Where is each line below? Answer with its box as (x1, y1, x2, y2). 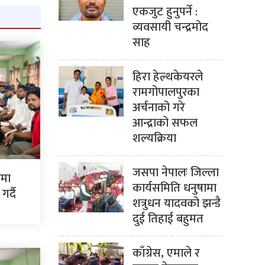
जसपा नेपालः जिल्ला (132, 163, 219, 183)
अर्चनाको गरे (132, 98, 185, 118)
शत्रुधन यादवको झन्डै (132, 193, 221, 214)
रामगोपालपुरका (132, 82, 199, 103)
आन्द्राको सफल (132, 113, 198, 134)
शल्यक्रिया (132, 128, 176, 149)
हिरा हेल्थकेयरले (132, 67, 203, 88)
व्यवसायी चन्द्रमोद (132, 17, 208, 38)
